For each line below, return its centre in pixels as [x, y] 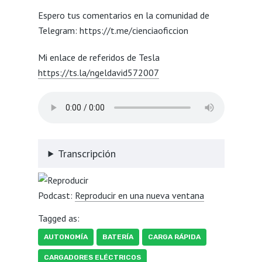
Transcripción [87, 153]
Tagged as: [58, 218]
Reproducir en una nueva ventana [139, 195]
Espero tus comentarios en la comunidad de [123, 15]
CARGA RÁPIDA [174, 237]
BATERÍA [118, 237]
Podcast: [56, 195]
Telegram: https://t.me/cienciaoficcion [113, 30]
